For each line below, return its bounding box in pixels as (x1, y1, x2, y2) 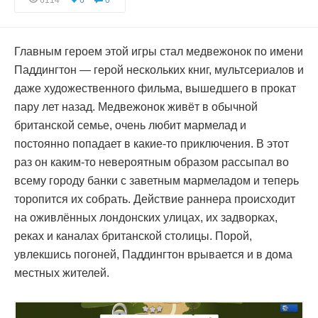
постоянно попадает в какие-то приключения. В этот (14, 138, 289, 150)
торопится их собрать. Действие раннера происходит (14, 193, 295, 205)
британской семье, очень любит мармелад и (14, 119, 246, 131)
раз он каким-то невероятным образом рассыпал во (14, 156, 289, 168)
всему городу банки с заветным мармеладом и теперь (14, 175, 299, 187)
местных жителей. (14, 267, 109, 279)
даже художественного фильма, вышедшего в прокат (14, 82, 296, 94)
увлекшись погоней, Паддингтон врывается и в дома (14, 248, 292, 261)
